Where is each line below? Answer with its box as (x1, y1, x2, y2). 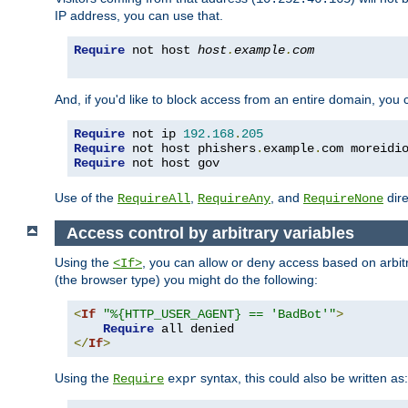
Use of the (55, 190, 117, 206)
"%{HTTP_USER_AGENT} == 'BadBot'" (103, 307, 336, 322)
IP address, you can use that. (55, 8, 223, 24)
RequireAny (198, 191, 270, 207)
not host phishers (125, 141, 256, 157)
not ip (125, 127, 183, 142)
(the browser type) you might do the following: (55, 272, 318, 288)
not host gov (125, 156, 219, 171)
